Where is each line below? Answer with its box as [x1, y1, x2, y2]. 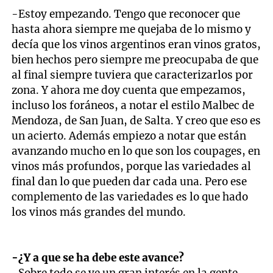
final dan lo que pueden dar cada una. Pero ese [12, 174, 247, 188]
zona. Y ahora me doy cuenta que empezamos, [12, 83, 246, 97]
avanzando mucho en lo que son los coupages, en [12, 144, 261, 158]
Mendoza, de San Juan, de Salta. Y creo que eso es [12, 113, 261, 127]
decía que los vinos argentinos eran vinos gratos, [12, 37, 261, 51]
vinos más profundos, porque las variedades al [12, 159, 252, 173]
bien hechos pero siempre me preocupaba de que [12, 52, 259, 66]
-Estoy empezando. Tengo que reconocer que [12, 7, 241, 21]
